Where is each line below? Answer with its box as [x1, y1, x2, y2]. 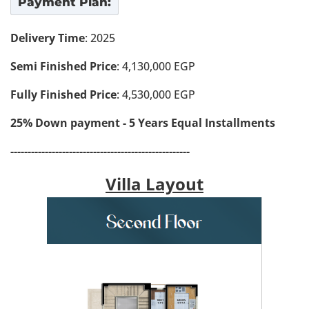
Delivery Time [10, 30, 85, 46]
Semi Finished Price [10, 59, 117, 74]
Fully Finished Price [10, 87, 117, 102]
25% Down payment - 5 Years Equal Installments [10, 115, 278, 130]
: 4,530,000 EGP [117, 87, 195, 102]
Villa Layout [106, 172, 203, 195]
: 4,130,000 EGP [117, 59, 195, 74]
